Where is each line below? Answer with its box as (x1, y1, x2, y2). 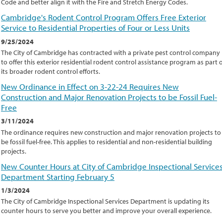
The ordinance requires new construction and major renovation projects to (1, 127, 221, 137)
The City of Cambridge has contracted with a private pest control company (1, 48, 220, 57)
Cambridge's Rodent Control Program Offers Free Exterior (1, 12, 206, 23)
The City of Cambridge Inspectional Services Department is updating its (1, 197, 210, 206)
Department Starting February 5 (1, 171, 114, 182)
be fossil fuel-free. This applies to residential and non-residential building (1, 137, 212, 146)
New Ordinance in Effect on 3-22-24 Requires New (1, 81, 179, 92)
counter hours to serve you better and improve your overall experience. (1, 206, 212, 216)
